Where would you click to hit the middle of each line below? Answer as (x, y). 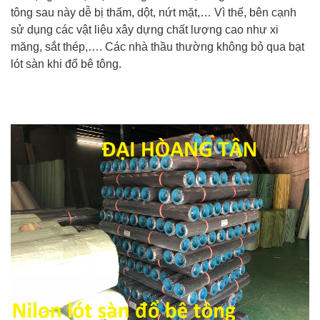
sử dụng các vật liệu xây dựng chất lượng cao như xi (145, 30)
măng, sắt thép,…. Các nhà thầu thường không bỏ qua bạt (157, 47)
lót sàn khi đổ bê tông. (66, 64)
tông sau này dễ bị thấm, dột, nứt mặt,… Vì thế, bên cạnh (154, 12)
